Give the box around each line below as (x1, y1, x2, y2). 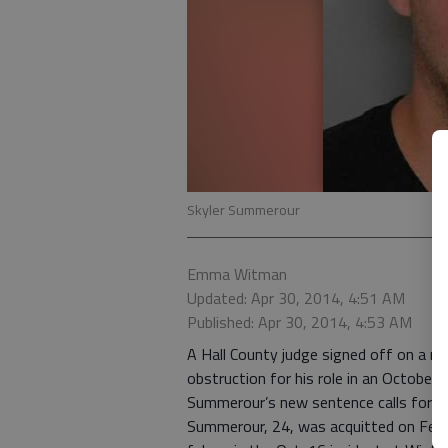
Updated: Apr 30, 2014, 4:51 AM (187, 286, 405, 310)
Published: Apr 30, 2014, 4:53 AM (187, 310, 412, 334)
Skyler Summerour (187, 199, 300, 221)
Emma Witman (187, 262, 287, 286)
